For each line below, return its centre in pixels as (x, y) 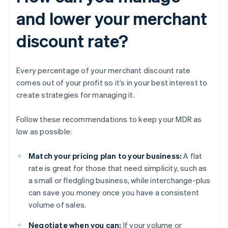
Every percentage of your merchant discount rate (104, 70)
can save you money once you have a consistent (114, 193)
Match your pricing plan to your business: (105, 156)
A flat (192, 156)
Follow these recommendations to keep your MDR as (109, 119)
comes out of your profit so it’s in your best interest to (112, 83)
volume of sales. (58, 205)
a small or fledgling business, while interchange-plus (120, 180)
